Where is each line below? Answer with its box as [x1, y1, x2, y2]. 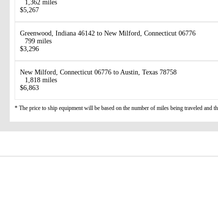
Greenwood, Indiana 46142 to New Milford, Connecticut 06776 [20, 30, 196, 37]
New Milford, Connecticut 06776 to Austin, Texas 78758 [20, 69, 177, 76]
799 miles [25, 37, 52, 45]
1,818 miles [25, 76, 57, 84]
